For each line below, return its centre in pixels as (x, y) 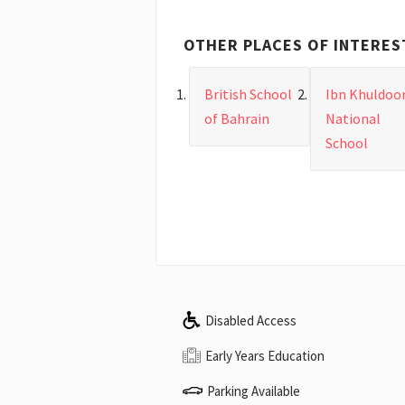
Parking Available (254, 391)
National (353, 119)
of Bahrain (237, 119)
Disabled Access (251, 320)
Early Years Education (265, 355)
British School (248, 94)
